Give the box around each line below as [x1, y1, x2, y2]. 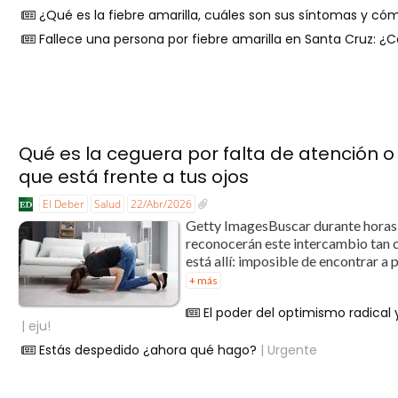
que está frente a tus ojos [19, 164, 250, 190]
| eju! [21, 317, 52, 335]
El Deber [43, 196, 85, 212]
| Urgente [257, 341, 318, 359]
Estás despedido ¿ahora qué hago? [39, 341, 258, 359]
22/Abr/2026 [131, 196, 193, 212]
